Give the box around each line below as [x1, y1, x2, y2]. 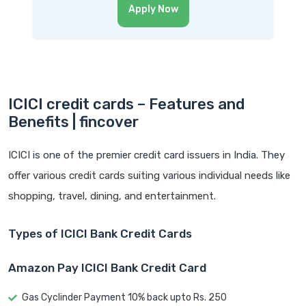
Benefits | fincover [8, 112, 139, 131]
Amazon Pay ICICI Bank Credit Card [8, 260, 206, 275]
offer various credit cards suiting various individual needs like [8, 169, 290, 182]
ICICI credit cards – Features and [8, 94, 245, 113]
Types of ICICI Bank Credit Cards [8, 226, 192, 240]
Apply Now [128, 3, 178, 15]
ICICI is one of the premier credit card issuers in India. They [8, 148, 285, 161]
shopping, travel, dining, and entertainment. [8, 189, 219, 202]
